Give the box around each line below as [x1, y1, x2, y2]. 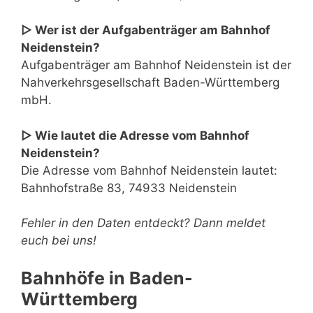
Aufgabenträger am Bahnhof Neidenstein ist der [21, 58, 291, 73]
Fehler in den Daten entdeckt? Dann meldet [21, 216, 265, 231]
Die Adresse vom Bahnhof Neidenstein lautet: [21, 163, 277, 177]
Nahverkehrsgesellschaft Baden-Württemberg [21, 75, 279, 90]
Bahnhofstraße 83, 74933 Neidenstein [21, 180, 237, 195]
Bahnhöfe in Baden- [21, 267, 193, 289]
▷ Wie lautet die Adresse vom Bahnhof [21, 128, 249, 143]
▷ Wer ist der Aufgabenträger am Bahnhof [21, 23, 270, 38]
